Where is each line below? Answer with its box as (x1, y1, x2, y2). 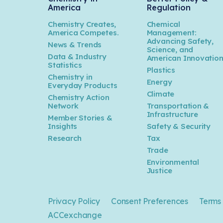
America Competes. (48, 27, 119, 37)
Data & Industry (48, 51, 107, 61)
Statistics (48, 60, 82, 70)
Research (48, 133, 82, 143)
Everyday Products (48, 80, 117, 90)
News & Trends (48, 39, 102, 49)
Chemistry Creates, (48, 19, 116, 29)
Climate (146, 89, 175, 99)
